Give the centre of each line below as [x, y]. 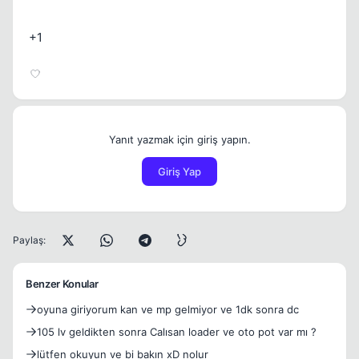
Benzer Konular [62, 283]
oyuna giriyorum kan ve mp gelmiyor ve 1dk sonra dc [168, 309]
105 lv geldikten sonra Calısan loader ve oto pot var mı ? [297, 331]
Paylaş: [29, 240]
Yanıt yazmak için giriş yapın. [179, 139]
